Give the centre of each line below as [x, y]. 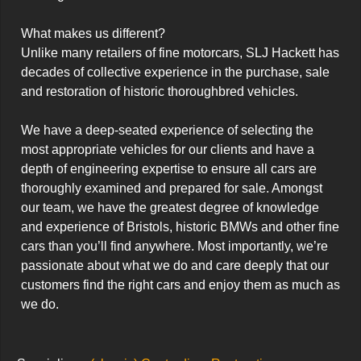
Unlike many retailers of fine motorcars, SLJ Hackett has [180, 53]
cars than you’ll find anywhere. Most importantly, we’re [174, 247]
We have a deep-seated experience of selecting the [167, 131]
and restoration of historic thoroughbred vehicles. [160, 92]
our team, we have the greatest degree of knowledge [170, 208]
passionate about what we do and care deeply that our [175, 266]
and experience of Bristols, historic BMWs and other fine [180, 227]
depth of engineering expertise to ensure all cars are [169, 169]
